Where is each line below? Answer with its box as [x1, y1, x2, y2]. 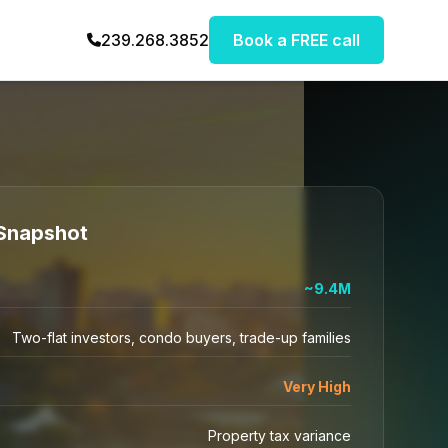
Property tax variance [208, 426, 351, 444]
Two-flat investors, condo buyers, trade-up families [12, 328, 351, 346]
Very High [283, 377, 351, 395]
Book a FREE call [233, 30, 360, 50]
